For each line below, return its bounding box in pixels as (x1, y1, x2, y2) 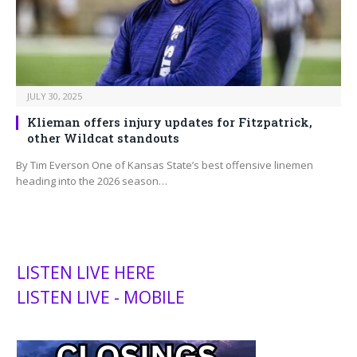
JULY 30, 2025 (27, 90, 82, 103)
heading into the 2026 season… (16, 174, 167, 189)
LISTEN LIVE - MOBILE (17, 286, 185, 309)
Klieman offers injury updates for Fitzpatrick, (27, 114, 312, 131)
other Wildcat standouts (27, 130, 179, 147)
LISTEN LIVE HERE (17, 261, 155, 284)
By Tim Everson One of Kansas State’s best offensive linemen (16, 158, 313, 173)
